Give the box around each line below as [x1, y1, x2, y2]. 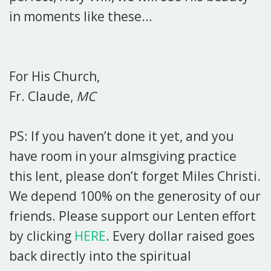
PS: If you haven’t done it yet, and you [9, 128, 234, 145]
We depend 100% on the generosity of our [9, 188, 261, 204]
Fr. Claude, [9, 88, 76, 105]
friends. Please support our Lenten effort [9, 207, 256, 224]
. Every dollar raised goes [106, 227, 255, 244]
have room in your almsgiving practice [9, 148, 237, 165]
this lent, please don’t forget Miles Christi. [9, 168, 261, 184]
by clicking [9, 227, 74, 244]
